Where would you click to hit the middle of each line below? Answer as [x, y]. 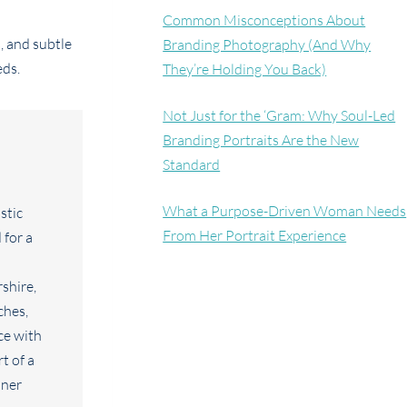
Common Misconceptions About [264, 20]
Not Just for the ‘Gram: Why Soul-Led [279, 116]
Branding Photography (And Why [267, 45]
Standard [192, 165]
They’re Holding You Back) [245, 69]
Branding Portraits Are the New [261, 140]
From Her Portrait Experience [255, 236]
